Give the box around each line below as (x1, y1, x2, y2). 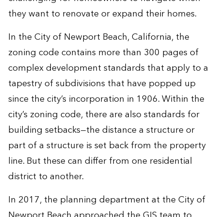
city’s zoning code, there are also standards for (8, 107, 200, 122)
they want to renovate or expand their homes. (8, 6, 197, 21)
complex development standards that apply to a (8, 60, 208, 76)
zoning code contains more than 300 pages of (8, 45, 199, 60)
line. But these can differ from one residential (8, 153, 192, 169)
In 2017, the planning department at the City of (8, 192, 205, 207)
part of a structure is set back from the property (8, 138, 206, 153)
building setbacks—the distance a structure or (8, 122, 195, 138)
